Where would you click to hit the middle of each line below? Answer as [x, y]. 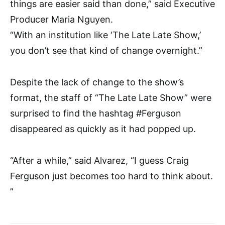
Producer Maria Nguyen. [62, 19]
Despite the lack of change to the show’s [97, 82]
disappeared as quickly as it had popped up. [103, 129]
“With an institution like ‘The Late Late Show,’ [105, 35]
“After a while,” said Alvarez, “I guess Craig [99, 160]
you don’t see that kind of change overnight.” [106, 50]
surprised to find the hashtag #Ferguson [96, 113]
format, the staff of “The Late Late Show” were [111, 97]
